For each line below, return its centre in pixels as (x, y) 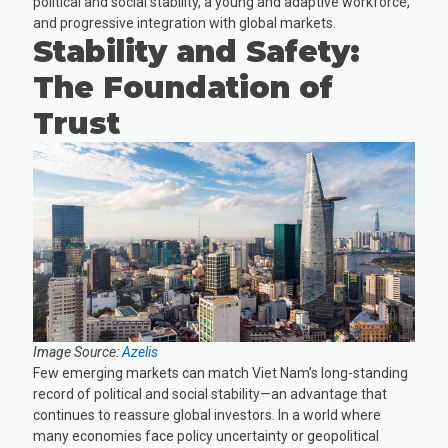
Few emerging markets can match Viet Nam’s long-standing (221, 372)
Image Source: (78, 351)
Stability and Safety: (197, 52)
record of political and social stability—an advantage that (210, 393)
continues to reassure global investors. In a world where (207, 414)
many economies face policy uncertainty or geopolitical (206, 435)
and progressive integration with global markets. (185, 23)
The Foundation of (183, 88)
